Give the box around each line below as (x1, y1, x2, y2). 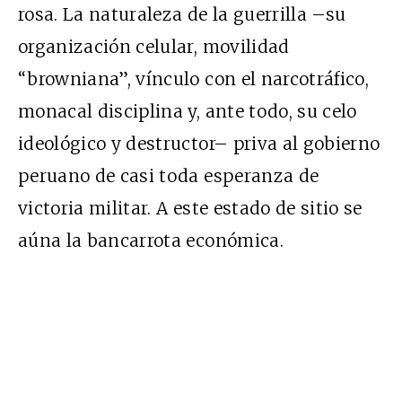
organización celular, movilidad (18, 35, 290, 57)
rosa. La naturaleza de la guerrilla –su (18, 3, 346, 25)
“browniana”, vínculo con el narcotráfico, (18, 67, 370, 90)
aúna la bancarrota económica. (18, 229, 284, 251)
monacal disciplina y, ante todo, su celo (18, 100, 357, 122)
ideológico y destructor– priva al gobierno (18, 132, 380, 154)
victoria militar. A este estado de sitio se (18, 197, 363, 219)
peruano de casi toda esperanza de (18, 164, 319, 187)
